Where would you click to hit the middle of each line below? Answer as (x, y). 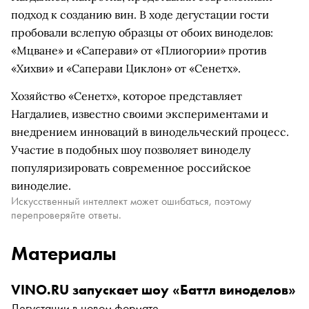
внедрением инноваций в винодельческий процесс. (150, 132)
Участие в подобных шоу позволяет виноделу (131, 150)
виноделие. (41, 186)
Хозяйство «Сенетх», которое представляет (127, 96)
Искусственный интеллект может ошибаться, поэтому (131, 201)
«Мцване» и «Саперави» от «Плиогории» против (139, 50)
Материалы (64, 253)
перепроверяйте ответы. (66, 215)
